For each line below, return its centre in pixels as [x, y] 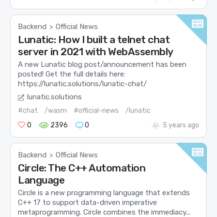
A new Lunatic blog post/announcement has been [102, 65]
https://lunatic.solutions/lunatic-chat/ [83, 84]
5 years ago [181, 125]
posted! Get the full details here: [72, 74]
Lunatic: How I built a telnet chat [94, 40]
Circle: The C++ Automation [82, 168]
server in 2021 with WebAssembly [96, 52]
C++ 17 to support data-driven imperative [88, 203]
